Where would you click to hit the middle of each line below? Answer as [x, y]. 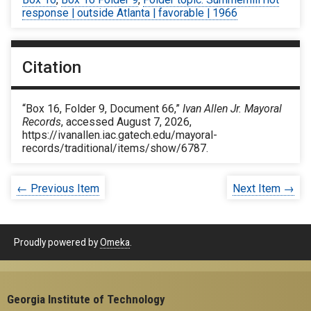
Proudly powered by [57, 242]
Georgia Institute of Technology [86, 299]
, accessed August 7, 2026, [126, 122]
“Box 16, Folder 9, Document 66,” [102, 109]
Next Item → [263, 188]
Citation [52, 68]
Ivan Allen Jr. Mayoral [232, 109]
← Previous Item [58, 188]
